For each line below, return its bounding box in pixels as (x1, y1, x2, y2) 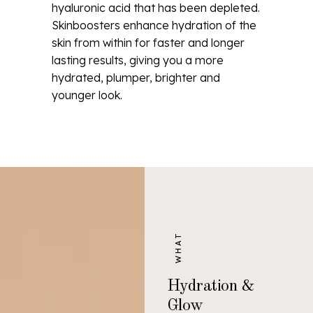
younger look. (52, 88, 122, 102)
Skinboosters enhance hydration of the (52, 18, 256, 32)
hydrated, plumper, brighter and (52, 71, 220, 85)
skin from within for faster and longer (52, 36, 245, 50)
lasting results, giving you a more (52, 53, 224, 67)
